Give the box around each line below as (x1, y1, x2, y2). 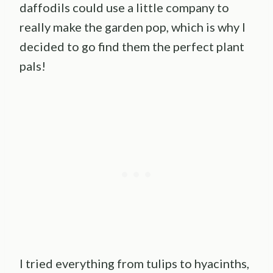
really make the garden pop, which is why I (19, 19, 246, 35)
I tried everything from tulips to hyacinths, (19, 256, 249, 271)
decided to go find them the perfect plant (19, 39, 244, 54)
